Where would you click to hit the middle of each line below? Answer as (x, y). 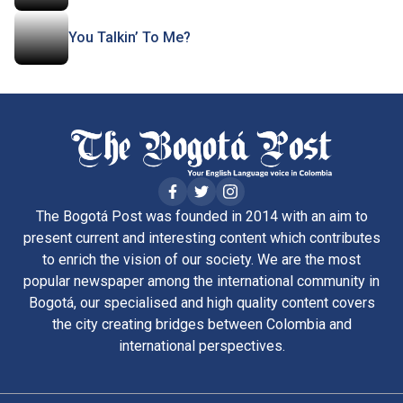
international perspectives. (201, 345)
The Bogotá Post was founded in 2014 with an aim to (201, 216)
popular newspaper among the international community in (201, 281)
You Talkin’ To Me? (130, 37)
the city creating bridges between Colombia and (201, 324)
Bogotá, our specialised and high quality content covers (201, 302)
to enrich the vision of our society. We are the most (201, 259)
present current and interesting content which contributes (201, 237)
